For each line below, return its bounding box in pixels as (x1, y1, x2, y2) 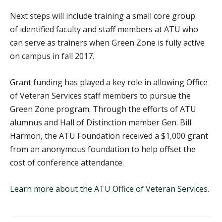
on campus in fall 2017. (10, 51, 94, 61)
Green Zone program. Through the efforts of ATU (10, 104, 196, 114)
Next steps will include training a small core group (10, 10, 195, 21)
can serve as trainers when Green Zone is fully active (10, 37, 205, 48)
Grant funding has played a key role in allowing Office (10, 77, 208, 88)
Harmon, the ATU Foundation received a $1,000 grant (10, 130, 208, 141)
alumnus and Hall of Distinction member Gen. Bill (10, 117, 191, 128)
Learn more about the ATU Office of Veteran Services (10, 183, 208, 194)
